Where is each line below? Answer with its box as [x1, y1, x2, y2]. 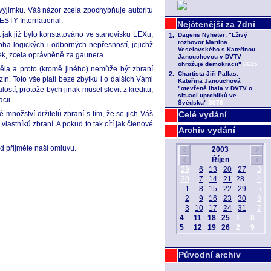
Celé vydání [178, 109, 227, 119]
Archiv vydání [178, 125, 235, 135]
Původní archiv [178, 250, 241, 260]
